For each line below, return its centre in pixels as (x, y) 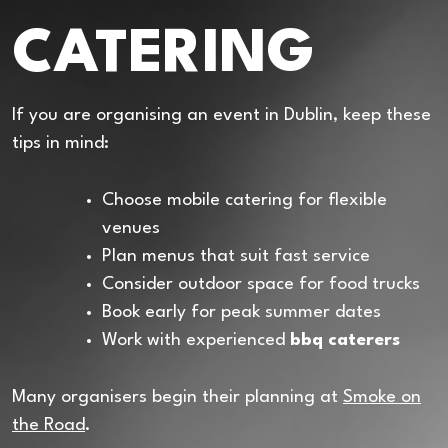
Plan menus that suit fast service (235, 257)
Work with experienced (195, 341)
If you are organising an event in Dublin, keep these (221, 116)
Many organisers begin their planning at (177, 398)
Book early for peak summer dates (241, 313)
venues (130, 229)
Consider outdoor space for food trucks (260, 285)
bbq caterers (344, 341)
